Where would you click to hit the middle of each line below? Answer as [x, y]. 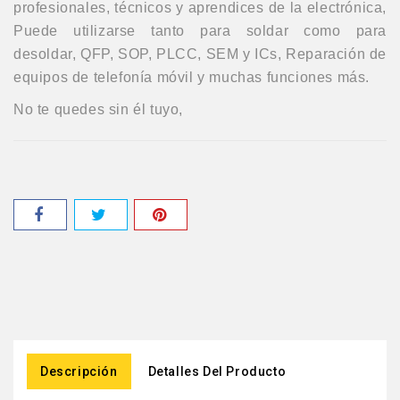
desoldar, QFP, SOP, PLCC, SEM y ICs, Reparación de [200, 54]
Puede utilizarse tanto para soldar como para [200, 30]
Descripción [79, 371]
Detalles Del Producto [217, 371]
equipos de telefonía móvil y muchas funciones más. [192, 77]
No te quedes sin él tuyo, [98, 109]
